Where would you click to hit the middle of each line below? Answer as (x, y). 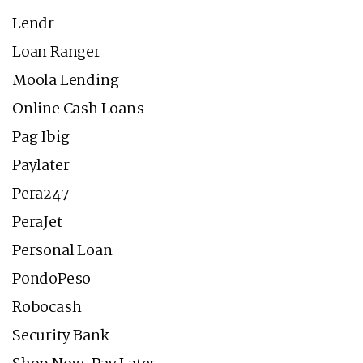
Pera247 (41, 194)
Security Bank (61, 336)
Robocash (47, 308)
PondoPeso (52, 280)
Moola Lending (66, 81)
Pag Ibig (41, 138)
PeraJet (37, 223)
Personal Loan (62, 251)
